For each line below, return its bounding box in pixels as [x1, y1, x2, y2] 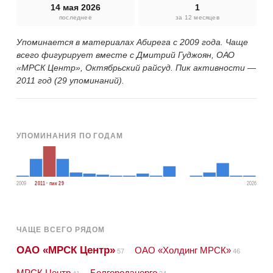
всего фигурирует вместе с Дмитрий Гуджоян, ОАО [16, 49, 235, 60]
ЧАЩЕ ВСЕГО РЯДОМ [16, 225, 105, 234]
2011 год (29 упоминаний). [16, 75, 124, 85]
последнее [59, 13, 92, 21]
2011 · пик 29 [35, 179, 64, 186]
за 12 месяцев [175, 13, 219, 21]
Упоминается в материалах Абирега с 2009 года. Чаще [16, 37, 248, 47]
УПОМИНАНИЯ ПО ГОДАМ [16, 131, 124, 140]
